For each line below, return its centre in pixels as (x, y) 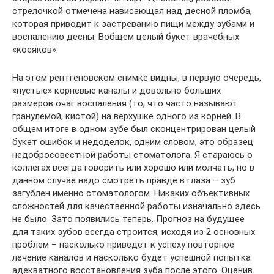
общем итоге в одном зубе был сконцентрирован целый (134, 129)
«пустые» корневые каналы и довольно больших (117, 91)
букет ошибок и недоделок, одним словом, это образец (133, 142)
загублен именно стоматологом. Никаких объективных (131, 193)
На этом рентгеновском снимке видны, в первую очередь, (137, 78)
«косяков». (35, 50)
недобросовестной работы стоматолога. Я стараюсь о (132, 155)
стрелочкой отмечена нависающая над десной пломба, (132, 11)
